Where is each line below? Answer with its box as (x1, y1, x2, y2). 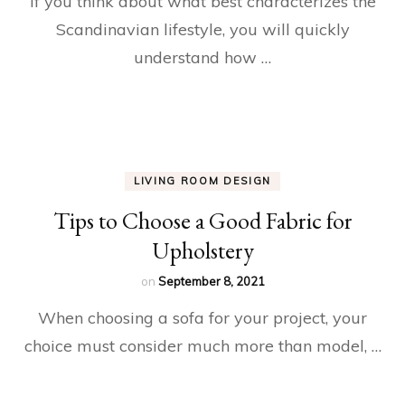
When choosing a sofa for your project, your (38, 306, 367, 328)
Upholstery (151, 234, 254, 266)
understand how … (134, 46, 271, 68)
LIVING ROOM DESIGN (134, 174, 271, 187)
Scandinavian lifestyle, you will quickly (55, 18, 350, 40)
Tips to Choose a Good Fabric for (52, 204, 353, 236)
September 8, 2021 (157, 273, 265, 288)
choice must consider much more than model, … (24, 334, 381, 356)
